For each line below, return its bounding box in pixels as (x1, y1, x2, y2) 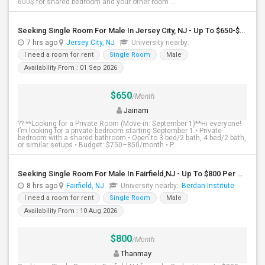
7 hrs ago (27, 38, 59, 47)
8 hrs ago (27, 182, 59, 190)
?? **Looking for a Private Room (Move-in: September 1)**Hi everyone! (18, 119, 241, 128)
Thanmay (119, 249, 151, 258)
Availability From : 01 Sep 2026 (24, 64, 117, 72)
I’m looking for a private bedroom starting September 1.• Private (18, 127, 222, 135)
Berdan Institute (182, 182, 234, 190)
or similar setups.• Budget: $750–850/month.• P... (18, 141, 178, 149)
